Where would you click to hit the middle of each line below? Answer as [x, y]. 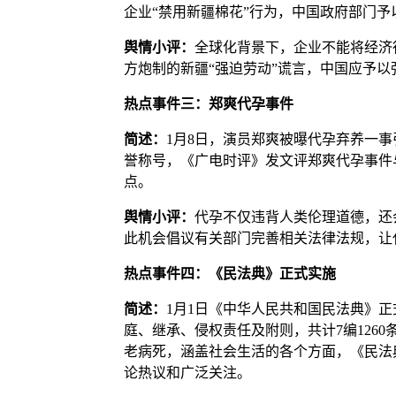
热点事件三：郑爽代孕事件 [208, 103]
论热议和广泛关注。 [187, 372]
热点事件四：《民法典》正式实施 [229, 273]
